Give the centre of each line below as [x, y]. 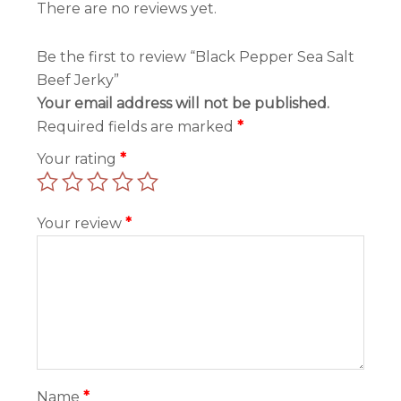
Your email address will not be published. [183, 104]
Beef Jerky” [78, 81]
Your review [81, 224]
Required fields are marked [137, 127]
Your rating [79, 159]
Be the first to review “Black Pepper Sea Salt [196, 57]
